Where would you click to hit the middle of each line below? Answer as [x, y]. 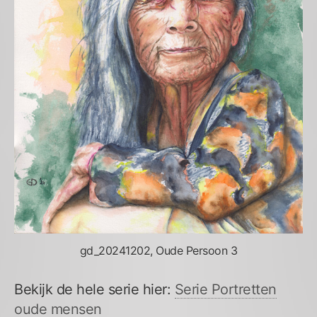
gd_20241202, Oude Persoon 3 [158, 251]
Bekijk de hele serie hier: [94, 290]
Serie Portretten [225, 290]
